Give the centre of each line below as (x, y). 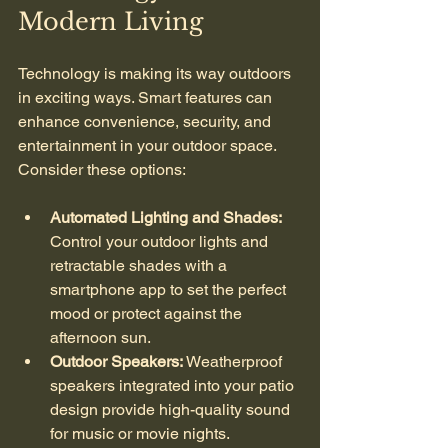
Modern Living (110, 21)
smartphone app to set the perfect (170, 289)
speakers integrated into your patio (174, 385)
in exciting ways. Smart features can (147, 97)
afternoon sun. (100, 337)
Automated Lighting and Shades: (166, 217)
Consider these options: (102, 169)
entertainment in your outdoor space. (149, 145)
